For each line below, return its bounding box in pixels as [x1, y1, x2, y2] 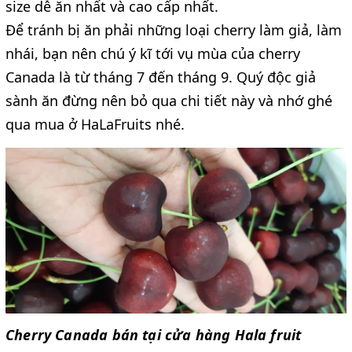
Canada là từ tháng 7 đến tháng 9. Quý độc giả [5, 68, 316, 87]
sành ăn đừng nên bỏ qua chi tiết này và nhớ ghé [5, 91, 332, 111]
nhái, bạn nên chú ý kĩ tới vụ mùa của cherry [5, 44, 300, 64]
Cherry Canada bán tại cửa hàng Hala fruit [5, 325, 302, 345]
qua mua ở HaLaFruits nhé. [5, 115, 185, 134]
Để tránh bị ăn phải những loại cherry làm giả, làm [5, 20, 342, 40]
